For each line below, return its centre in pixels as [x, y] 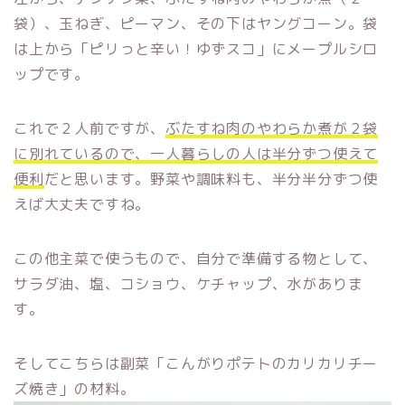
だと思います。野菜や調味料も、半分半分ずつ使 [211, 179]
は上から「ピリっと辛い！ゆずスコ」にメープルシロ [196, 48]
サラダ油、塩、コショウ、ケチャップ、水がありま [188, 283]
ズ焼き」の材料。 [75, 388]
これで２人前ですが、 [89, 128]
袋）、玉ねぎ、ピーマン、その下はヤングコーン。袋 [196, 23]
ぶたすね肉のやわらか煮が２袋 [272, 128]
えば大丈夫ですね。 [82, 204]
